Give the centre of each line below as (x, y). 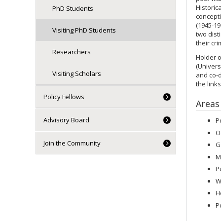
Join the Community (72, 143)
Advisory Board (66, 120)
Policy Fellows (64, 97)
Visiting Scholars (76, 74)
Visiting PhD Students (84, 30)
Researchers (71, 52)
